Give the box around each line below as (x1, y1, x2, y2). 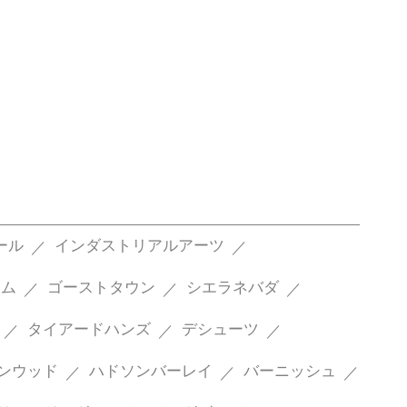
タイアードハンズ (26, 321, 151, 339)
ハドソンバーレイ (88, 362, 213, 381)
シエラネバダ (185, 279, 279, 297)
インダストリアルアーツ (54, 237, 224, 255)
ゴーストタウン (46, 279, 155, 297)
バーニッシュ (243, 362, 336, 381)
